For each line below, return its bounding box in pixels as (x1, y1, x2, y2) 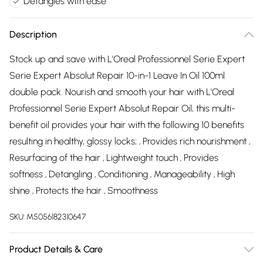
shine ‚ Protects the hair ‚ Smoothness (9, 185, 158, 196)
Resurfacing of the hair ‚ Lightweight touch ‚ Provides (9, 152, 218, 163)
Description (9, 29, 57, 40)
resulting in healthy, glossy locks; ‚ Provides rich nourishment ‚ (9, 136, 250, 147)
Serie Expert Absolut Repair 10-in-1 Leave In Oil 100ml (9, 70, 225, 81)
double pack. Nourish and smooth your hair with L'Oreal (9, 86, 234, 97)
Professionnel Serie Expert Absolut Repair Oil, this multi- (9, 103, 235, 114)
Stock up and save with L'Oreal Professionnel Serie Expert (9, 53, 245, 65)
